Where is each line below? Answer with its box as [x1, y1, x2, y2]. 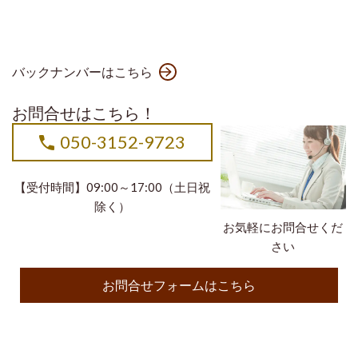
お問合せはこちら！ [12, 103, 156, 123]
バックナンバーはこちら [12, 64, 153, 80]
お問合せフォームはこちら [102, 277, 256, 293]
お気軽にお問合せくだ [223, 220, 344, 235]
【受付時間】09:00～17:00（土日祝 [14, 180, 210, 195]
